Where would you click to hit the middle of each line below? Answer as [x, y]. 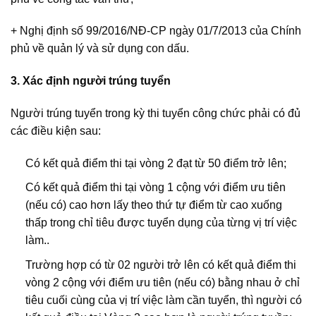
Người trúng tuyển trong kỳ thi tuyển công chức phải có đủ [156, 113]
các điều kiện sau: [56, 131]
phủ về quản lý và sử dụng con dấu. [100, 49]
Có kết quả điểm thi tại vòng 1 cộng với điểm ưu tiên [155, 188]
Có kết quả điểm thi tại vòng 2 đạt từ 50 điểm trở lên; [156, 163]
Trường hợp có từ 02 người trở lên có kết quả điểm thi [160, 265]
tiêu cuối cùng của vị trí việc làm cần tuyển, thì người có [163, 300]
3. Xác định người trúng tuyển [91, 81]
